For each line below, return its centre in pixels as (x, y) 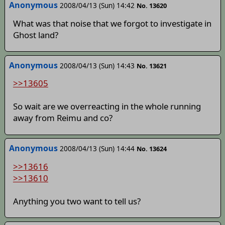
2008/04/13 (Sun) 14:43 (97, 65)
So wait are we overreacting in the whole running (107, 106)
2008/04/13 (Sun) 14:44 (97, 149)
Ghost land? (35, 35)
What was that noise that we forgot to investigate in (112, 23)
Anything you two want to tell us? (77, 201)
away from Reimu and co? (63, 118)
